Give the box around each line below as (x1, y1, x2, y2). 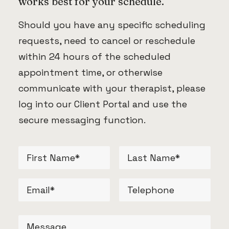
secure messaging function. (18, 114, 146, 126)
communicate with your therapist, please (18, 82, 205, 94)
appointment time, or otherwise (18, 66, 163, 78)
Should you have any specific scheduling (18, 19, 205, 31)
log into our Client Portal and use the (18, 98, 187, 110)
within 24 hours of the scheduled (18, 51, 171, 62)
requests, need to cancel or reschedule (18, 35, 195, 47)
